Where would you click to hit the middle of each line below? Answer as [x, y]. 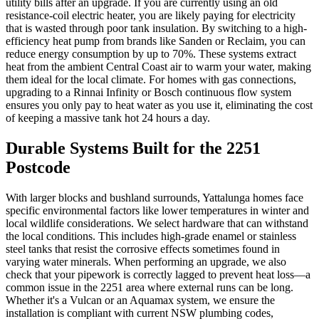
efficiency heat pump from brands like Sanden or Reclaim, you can [156, 41]
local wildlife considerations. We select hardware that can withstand [157, 224]
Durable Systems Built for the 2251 [133, 148]
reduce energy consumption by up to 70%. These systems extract [151, 54]
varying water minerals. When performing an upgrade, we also [146, 262]
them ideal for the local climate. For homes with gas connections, [151, 80]
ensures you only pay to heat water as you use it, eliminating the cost [159, 105]
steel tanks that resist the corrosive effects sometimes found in [143, 249]
